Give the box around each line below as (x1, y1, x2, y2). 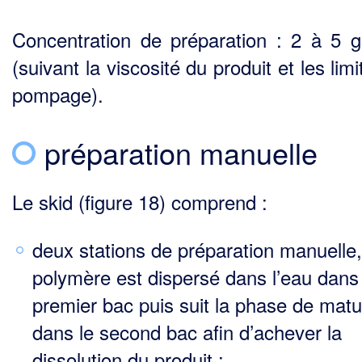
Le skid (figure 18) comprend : (12, 187, 267, 216)
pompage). (12, 80, 103, 108)
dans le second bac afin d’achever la (32, 318, 342, 346)
